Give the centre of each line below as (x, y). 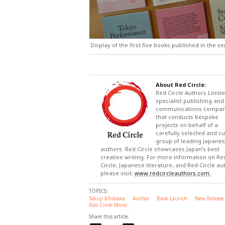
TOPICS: (98, 191)
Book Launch (172, 198)
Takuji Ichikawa (107, 198)
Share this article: (109, 216)
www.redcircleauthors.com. (173, 173)
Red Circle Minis (108, 205)
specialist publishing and (190, 100)
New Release (209, 198)
